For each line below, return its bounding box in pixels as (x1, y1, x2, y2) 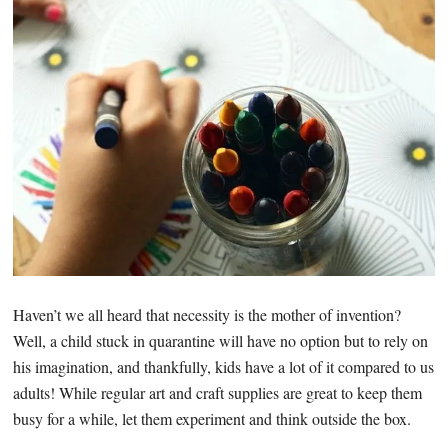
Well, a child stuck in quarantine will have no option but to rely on (13, 330, 429, 352)
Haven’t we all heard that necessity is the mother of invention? (13, 304, 402, 326)
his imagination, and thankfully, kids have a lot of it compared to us (13, 356, 435, 378)
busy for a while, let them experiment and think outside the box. (13, 408, 412, 430)
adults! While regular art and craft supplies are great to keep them (13, 382, 423, 404)
